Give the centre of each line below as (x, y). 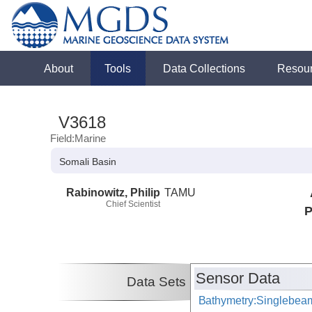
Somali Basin (88, 162)
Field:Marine (78, 138)
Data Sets (157, 282)
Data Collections (204, 68)
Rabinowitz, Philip (113, 192)
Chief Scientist (133, 204)
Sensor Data (238, 279)
